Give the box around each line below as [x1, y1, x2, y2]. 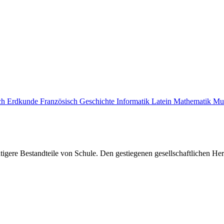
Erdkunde [7, 97, 40, 105]
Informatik [116, 97, 151, 105]
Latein [151, 97, 173, 105]
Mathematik [173, 97, 213, 105]
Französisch [40, 97, 79, 105]
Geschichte [79, 97, 116, 105]
